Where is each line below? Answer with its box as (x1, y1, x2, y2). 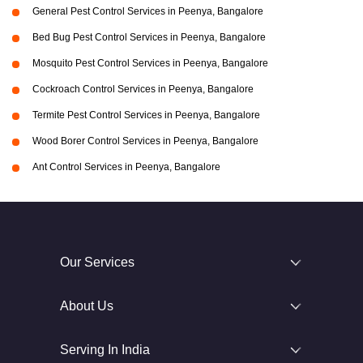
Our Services (60, 255, 135, 270)
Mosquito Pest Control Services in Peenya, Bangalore (32, 58, 268, 70)
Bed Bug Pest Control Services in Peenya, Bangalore (32, 32, 266, 44)
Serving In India (60, 343, 150, 357)
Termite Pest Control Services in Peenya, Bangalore (32, 109, 260, 122)
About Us (60, 299, 113, 314)
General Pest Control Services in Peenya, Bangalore (32, 6, 263, 18)
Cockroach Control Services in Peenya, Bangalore (32, 83, 254, 96)
